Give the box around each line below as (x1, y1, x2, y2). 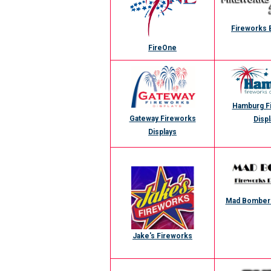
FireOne (148, 43, 177, 52)
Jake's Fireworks (132, 232, 192, 240)
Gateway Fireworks (129, 114, 196, 123)
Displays (148, 128, 177, 137)
